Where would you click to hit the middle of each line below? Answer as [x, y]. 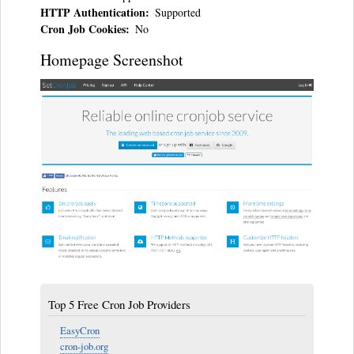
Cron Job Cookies [83, 29]
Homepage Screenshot [112, 60]
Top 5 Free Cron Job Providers [119, 305]
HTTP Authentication [93, 13]
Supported [178, 13]
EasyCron [80, 331]
